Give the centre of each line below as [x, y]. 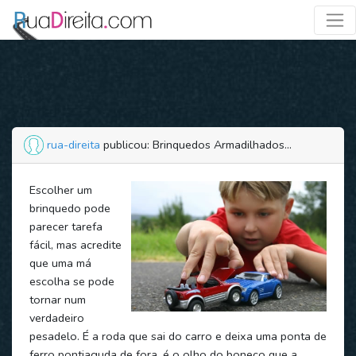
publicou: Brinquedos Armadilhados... [196, 145]
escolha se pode [72, 281]
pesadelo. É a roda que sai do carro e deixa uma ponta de [178, 336]
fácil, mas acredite [75, 244]
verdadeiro [56, 317]
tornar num [57, 299]
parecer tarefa [66, 226]
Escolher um [60, 190]
